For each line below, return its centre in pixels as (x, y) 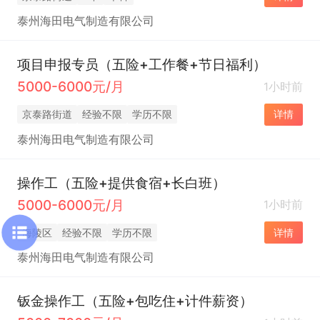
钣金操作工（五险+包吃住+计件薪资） (135, 301)
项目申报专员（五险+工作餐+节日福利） (141, 65)
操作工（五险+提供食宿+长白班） (121, 182)
